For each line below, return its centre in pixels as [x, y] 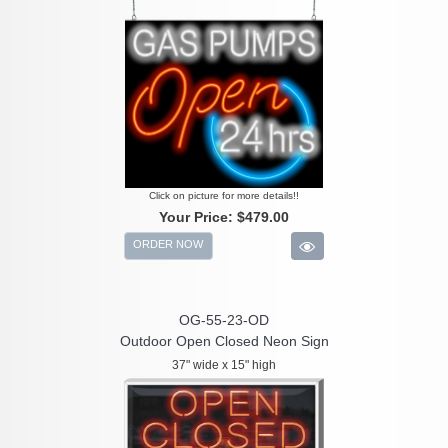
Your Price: [198, 217]
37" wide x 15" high [224, 365]
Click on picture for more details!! [224, 196]
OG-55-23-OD [224, 320]
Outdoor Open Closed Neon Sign [224, 341]
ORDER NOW [168, 244]
